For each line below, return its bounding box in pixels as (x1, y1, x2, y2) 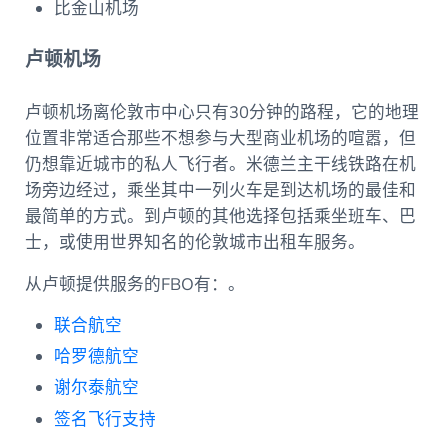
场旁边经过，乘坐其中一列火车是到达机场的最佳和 (24, 178, 416, 202)
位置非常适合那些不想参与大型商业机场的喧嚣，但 (24, 126, 416, 150)
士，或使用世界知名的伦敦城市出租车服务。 (24, 230, 369, 254)
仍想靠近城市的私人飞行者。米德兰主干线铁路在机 (24, 152, 416, 176)
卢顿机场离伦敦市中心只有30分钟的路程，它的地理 (24, 100, 419, 124)
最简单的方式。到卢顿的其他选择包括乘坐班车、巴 (24, 204, 416, 228)
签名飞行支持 (54, 407, 157, 431)
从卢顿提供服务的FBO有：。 (24, 272, 245, 296)
